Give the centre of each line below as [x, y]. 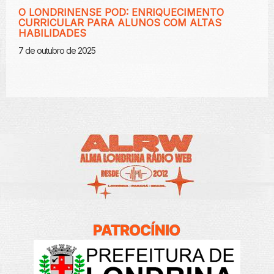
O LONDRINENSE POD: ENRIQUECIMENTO [121, 12]
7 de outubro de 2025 [57, 50]
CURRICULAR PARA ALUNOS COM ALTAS [120, 22]
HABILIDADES [52, 33]
